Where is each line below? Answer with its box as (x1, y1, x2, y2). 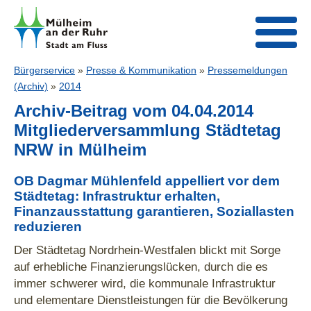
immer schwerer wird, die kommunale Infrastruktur (14, 276, 276, 290)
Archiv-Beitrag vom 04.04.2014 (14, 101, 253, 120)
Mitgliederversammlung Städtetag (14, 121, 281, 140)
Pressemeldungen (208, 65, 287, 76)
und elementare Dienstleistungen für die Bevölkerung (14, 293, 287, 307)
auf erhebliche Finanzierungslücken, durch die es (14, 260, 268, 274)
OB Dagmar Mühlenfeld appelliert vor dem (14, 174, 280, 188)
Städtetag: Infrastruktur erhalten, (14, 189, 220, 203)
